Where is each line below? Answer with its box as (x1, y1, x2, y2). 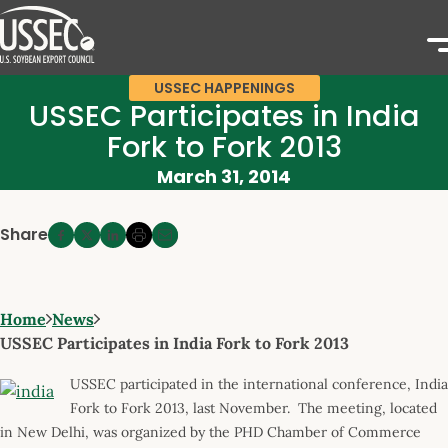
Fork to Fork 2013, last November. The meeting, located (70, 398, 437, 417)
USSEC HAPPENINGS (153, 78, 295, 98)
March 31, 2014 (157, 164, 291, 189)
